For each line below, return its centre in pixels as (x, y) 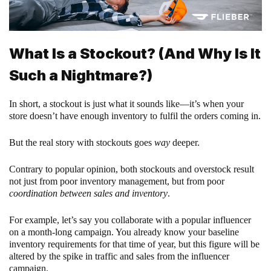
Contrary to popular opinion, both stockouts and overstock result (132, 169)
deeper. (185, 143)
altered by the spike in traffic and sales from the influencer (119, 256)
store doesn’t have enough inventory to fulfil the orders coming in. (135, 116)
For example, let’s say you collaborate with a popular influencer (130, 220)
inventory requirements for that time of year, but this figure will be (134, 244)
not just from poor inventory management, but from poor (117, 181)
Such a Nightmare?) (81, 75)
